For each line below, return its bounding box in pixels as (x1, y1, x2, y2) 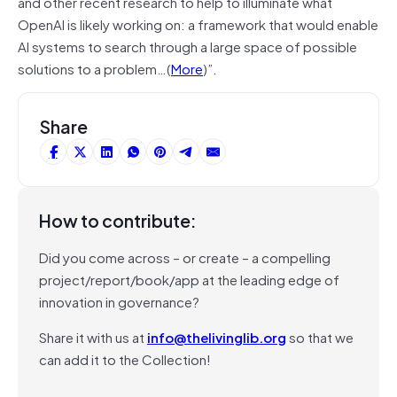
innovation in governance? (39, 290, 199, 312)
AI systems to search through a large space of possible (18, 35, 357, 57)
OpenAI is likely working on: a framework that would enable (18, 12, 378, 35)
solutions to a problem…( (18, 57, 171, 79)
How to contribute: (39, 206, 197, 234)
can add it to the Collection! (39, 347, 211, 370)
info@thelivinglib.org (147, 325, 286, 347)
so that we (286, 325, 354, 347)
